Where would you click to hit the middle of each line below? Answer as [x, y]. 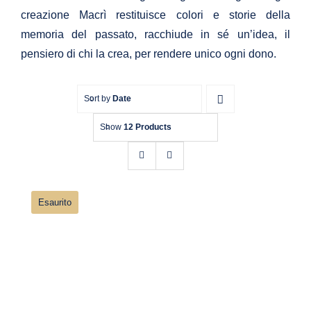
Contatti [56, 106]
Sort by [98, 98]
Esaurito [54, 202]
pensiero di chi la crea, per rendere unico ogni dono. [148, 53]
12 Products [148, 127]
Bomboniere [67, 28]
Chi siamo [62, 67]
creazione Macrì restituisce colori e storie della [155, 15]
